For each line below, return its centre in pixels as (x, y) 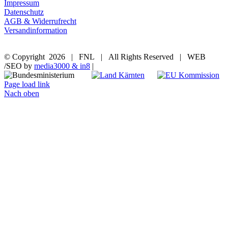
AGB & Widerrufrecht (40, 21)
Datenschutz (24, 12)
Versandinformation (36, 31)
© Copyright (26, 57)
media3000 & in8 (62, 66)
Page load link (27, 84)
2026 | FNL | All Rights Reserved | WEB (127, 57)
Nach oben (22, 94)
